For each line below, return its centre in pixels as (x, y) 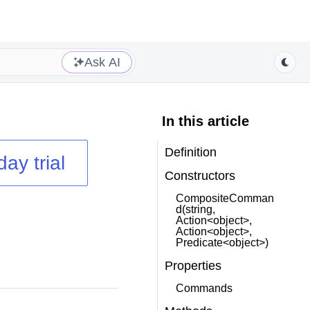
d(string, (195, 209)
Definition (190, 152)
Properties (193, 266)
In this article (205, 121)
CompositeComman (225, 198)
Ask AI (102, 62)
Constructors (200, 176)
